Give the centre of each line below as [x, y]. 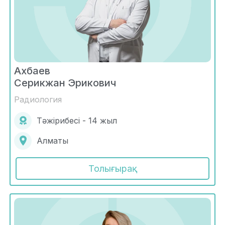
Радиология [38, 99]
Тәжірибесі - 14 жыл [77, 121]
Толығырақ [113, 168]
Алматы [52, 141]
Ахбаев [32, 71]
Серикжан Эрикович [65, 83]
